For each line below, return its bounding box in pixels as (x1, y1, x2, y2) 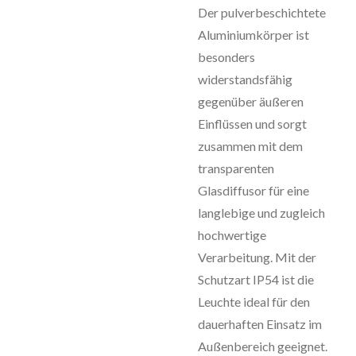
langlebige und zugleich (198, 205, 325, 220)
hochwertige (198, 227, 266, 242)
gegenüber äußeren (198, 94, 304, 109)
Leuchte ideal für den (198, 294, 310, 309)
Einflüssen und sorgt (198, 116, 307, 131)
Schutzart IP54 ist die (198, 272, 314, 287)
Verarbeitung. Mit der (198, 250, 316, 265)
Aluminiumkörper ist (198, 27, 309, 42)
